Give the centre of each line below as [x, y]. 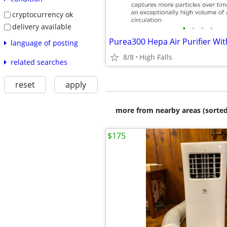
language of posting [44, 43]
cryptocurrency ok [42, 15]
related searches [39, 62]
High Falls [156, 57]
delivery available [42, 26]
